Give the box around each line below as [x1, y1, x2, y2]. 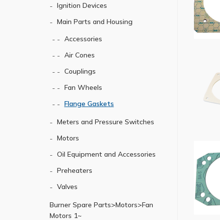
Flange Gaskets [64, 99, 114, 108]
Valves [56, 182, 78, 191]
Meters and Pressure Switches [56, 117, 154, 126]
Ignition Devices [56, 1, 107, 10]
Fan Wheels [64, 83, 102, 92]
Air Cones [64, 51, 95, 59]
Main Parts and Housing [56, 17, 133, 26]
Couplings [64, 67, 96, 76]
